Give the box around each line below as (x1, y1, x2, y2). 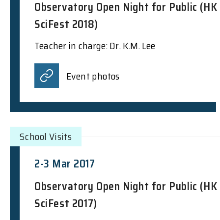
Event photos (66, 68, 120, 84)
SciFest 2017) (34, 194, 97, 212)
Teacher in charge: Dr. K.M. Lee (34, 37, 155, 54)
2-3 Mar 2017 (34, 155, 95, 172)
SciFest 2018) (34, 15, 98, 33)
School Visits (20, 128, 72, 144)
